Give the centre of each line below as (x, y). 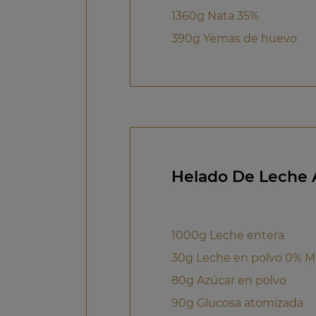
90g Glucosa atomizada (237, 303)
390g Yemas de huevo (234, 38)
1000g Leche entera (227, 235)
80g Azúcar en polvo (229, 280)
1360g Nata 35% (215, 16)
